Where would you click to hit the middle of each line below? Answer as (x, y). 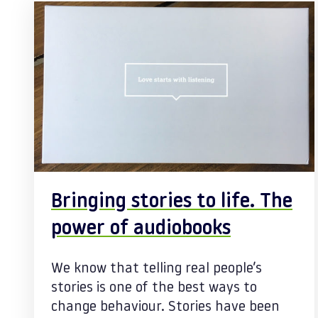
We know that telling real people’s (157, 269)
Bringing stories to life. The (172, 202)
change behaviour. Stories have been (165, 307)
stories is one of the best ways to (154, 288)
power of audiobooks (141, 229)
